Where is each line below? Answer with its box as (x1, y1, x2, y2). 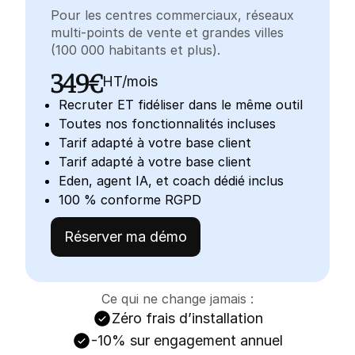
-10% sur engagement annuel (91, 332, 283, 349)
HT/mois (102, 72, 158, 90)
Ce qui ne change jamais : (101, 291, 254, 307)
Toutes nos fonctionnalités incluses (59, 116, 276, 132)
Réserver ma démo (64, 228, 187, 245)
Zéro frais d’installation (111, 310, 263, 326)
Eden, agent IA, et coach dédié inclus (59, 173, 284, 189)
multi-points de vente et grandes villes (51, 25, 284, 40)
